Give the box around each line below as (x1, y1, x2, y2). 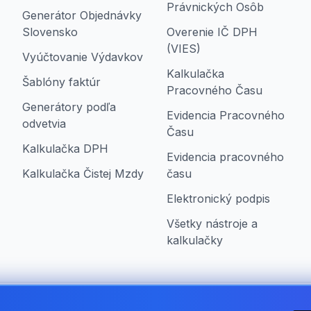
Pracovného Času (167, 83, 262, 97)
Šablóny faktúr (22, 75, 101, 89)
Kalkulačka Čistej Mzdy (22, 167, 144, 180)
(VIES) (167, 42, 201, 56)
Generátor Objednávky (22, 8, 142, 22)
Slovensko (22, 25, 78, 39)
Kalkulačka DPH (22, 142, 108, 155)
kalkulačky (167, 233, 223, 247)
